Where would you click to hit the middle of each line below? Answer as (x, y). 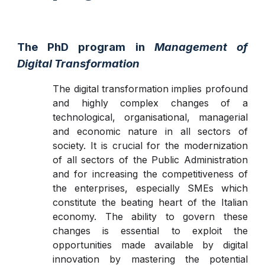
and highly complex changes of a (150, 103)
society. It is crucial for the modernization (150, 146)
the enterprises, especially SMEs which (150, 188)
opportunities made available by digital (150, 245)
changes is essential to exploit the (150, 231)
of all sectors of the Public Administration (150, 160)
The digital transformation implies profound (150, 89)
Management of (201, 47)
